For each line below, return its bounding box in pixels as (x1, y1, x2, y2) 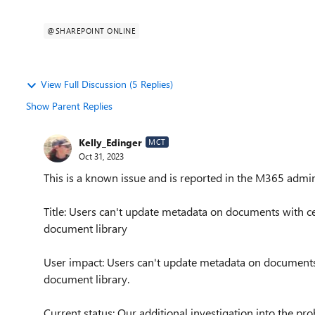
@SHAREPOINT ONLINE (47, 25, 136, 36)
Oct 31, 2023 (79, 150, 124, 162)
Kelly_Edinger (79, 135, 142, 149)
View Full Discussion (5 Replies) (41, 77, 173, 91)
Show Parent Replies (26, 99, 112, 112)
